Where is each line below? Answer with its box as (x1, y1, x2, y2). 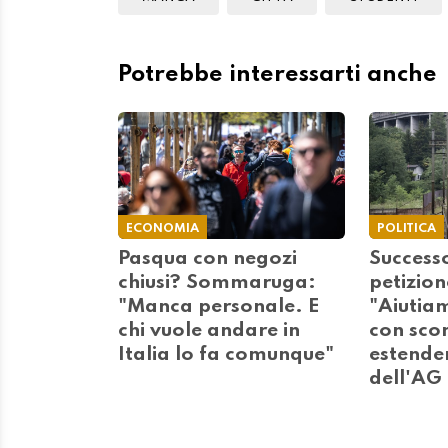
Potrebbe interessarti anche (118, 63, 437, 87)
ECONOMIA (126, 222, 199, 236)
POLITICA (376, 222, 436, 236)
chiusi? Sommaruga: (118, 273, 316, 294)
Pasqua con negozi (118, 249, 297, 270)
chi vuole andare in (118, 321, 300, 342)
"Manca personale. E (118, 297, 320, 318)
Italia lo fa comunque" (118, 345, 334, 366)
